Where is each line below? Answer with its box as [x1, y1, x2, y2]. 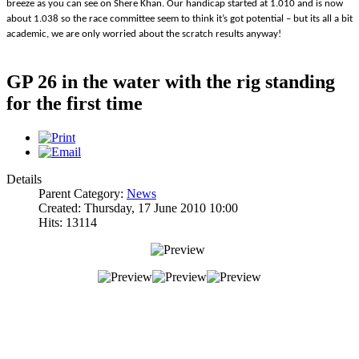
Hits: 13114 [38, 216, 97, 230]
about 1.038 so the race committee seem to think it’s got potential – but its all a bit [6, 13, 353, 24]
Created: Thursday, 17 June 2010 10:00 [38, 201, 238, 216]
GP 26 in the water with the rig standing [6, 71, 335, 93]
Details [6, 172, 42, 187]
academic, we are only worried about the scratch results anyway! [6, 28, 281, 39]
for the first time [6, 93, 143, 115]
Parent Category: [38, 187, 127, 201]
